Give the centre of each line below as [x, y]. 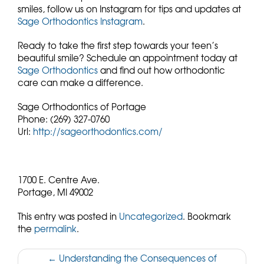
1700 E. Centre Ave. [59, 180]
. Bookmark [207, 216]
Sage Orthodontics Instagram [80, 21]
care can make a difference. [80, 82]
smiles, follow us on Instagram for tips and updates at [129, 9]
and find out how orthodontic [161, 70]
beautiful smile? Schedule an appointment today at [128, 58]
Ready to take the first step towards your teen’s [118, 45]
